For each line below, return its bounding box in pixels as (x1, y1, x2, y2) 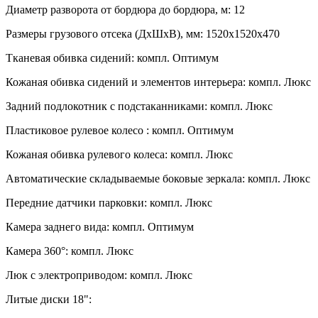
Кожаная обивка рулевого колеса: (6, 148, 168, 160)
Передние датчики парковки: (6, 197, 147, 209)
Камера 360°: (6, 245, 68, 257)
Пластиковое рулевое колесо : (6, 124, 149, 136)
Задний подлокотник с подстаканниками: (6, 100, 207, 112)
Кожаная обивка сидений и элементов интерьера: (6, 76, 246, 88)
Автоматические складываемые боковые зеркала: (6, 172, 245, 185)
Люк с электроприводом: (6, 269, 127, 281)
